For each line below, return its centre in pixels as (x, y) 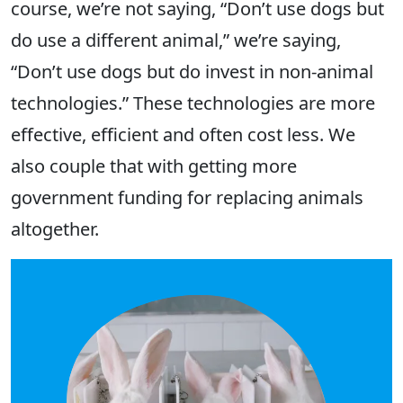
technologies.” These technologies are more (193, 103)
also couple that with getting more (154, 166)
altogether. (55, 229)
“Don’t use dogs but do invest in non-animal (192, 72)
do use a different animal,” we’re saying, (176, 40)
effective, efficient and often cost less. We (183, 135)
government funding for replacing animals (187, 198)
